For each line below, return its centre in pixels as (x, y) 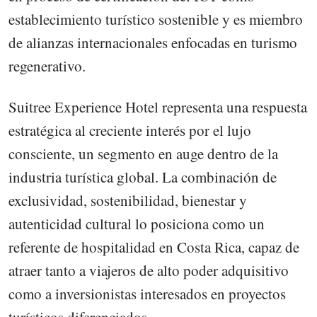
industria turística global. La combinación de (143, 177)
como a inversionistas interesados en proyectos (147, 294)
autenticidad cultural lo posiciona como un (137, 224)
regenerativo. (47, 66)
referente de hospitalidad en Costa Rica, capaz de (154, 247)
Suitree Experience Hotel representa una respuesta (158, 107)
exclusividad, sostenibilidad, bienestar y (128, 201)
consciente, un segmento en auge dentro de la (143, 154)
